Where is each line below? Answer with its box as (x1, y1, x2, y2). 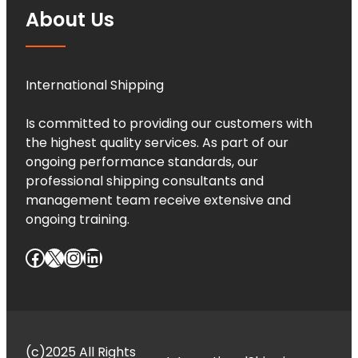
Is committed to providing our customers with (26, 113, 312, 133)
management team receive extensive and (26, 190, 291, 209)
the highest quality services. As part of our (26, 133, 288, 152)
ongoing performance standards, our (26, 152, 258, 171)
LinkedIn (82, 243, 95, 270)
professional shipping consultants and (26, 171, 264, 190)
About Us (26, 6, 114, 33)
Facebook (25, 243, 35, 270)
